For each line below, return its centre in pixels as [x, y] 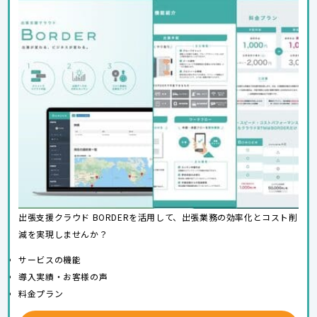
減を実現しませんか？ [63, 234]
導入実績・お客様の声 [63, 277]
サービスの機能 [50, 260]
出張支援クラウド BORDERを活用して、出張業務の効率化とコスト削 [158, 217]
